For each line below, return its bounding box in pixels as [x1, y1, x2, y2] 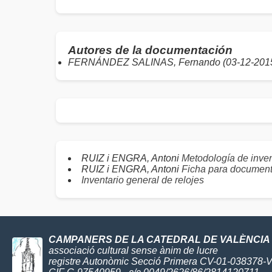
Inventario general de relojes [81, 175, 204, 185]
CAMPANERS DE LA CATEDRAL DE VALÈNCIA [49, 234, 270, 245]
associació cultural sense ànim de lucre [49, 245, 218, 256]
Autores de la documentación [68, 44, 233, 56]
